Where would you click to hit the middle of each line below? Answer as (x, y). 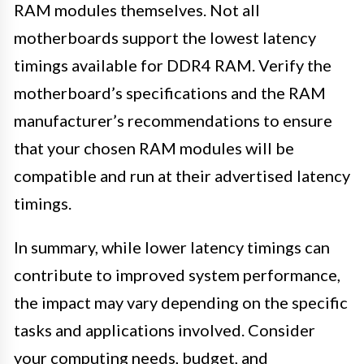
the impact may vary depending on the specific (181, 303)
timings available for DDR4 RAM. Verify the (173, 65)
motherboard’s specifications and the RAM (170, 93)
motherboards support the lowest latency (165, 38)
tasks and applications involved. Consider (165, 330)
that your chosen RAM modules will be (154, 148)
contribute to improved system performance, (177, 275)
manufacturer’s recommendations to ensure (173, 121)
